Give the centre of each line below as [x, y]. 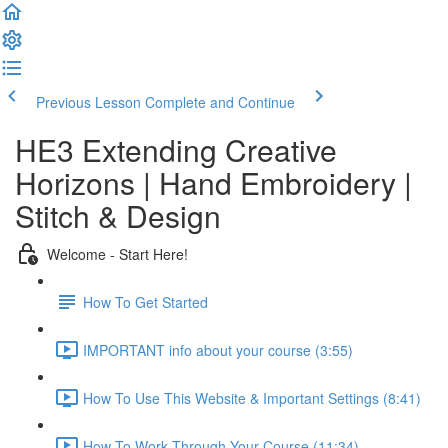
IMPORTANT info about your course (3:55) [218, 349]
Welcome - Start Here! [117, 253]
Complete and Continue [220, 102]
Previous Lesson [88, 102]
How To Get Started [145, 301]
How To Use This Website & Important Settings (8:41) [252, 397]
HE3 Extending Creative [176, 149]
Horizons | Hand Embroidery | [213, 182]
